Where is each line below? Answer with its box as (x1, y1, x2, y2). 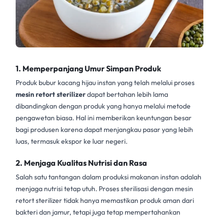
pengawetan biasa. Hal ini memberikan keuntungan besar (16, 113, 192, 122)
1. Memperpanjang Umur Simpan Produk (16, 63, 161, 73)
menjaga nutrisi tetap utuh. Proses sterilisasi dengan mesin (16, 184, 193, 194)
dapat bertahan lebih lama (87, 89, 168, 99)
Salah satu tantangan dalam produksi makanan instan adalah (16, 173, 201, 182)
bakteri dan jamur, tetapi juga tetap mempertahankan (16, 208, 180, 217)
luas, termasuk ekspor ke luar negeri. (16, 136, 128, 146)
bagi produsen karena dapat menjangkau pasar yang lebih (16, 125, 193, 134)
